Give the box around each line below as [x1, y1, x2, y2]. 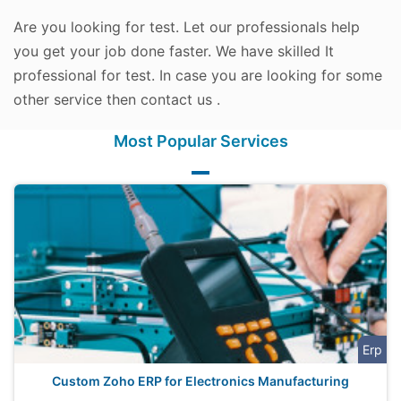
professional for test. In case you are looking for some [13, 66, 382, 84]
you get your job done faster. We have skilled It [13, 42, 334, 60]
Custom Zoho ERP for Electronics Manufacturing [52, 373, 349, 388]
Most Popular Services [113, 132, 288, 150]
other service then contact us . [13, 90, 220, 108]
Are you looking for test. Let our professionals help [13, 18, 360, 36]
